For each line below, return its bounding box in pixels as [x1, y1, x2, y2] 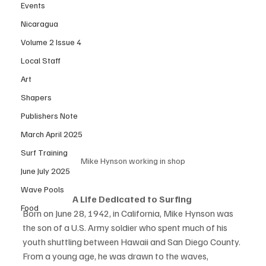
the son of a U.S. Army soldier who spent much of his [23, 221, 229, 233]
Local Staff [21, 55, 61, 65]
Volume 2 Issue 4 [21, 37, 81, 47]
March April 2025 [21, 129, 83, 139]
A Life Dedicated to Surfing [72, 193, 194, 205]
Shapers [21, 92, 52, 102]
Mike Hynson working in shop [81, 156, 185, 166]
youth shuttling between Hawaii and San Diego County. [23, 236, 242, 248]
